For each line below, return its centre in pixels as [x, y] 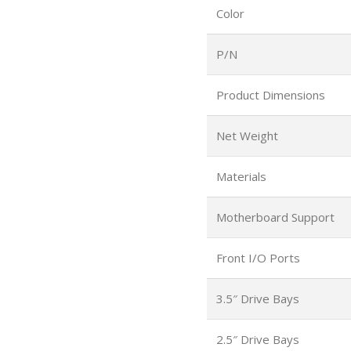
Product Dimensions [270, 95]
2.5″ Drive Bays [257, 339]
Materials [241, 176]
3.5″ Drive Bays [257, 299]
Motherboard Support [275, 217]
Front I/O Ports [258, 258]
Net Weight [247, 136]
